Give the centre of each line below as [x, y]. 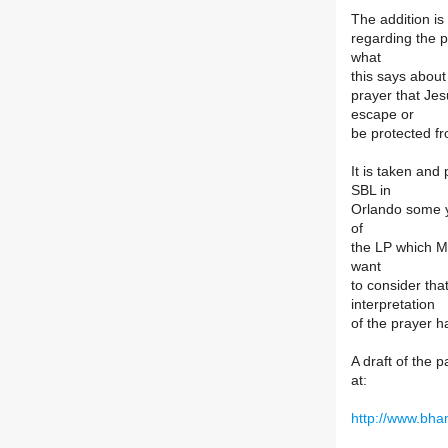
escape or [382, 115]
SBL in [371, 191]
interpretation [393, 305]
